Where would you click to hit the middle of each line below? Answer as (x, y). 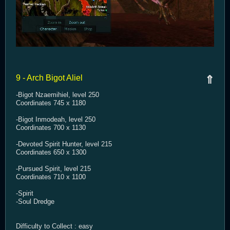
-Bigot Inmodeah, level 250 (56, 119)
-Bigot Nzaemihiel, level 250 (57, 94)
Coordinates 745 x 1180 (51, 103)
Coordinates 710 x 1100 (51, 177)
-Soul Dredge (35, 201)
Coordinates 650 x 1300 (51, 152)
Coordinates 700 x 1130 (51, 127)
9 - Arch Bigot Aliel (49, 78)
